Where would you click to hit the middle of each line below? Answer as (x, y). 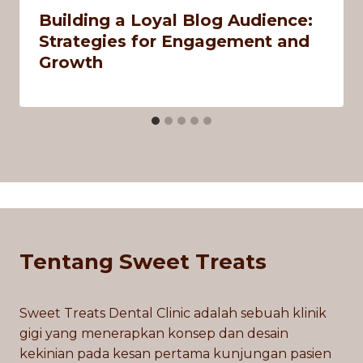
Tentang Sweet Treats (143, 262)
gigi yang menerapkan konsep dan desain (154, 334)
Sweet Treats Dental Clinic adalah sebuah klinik (173, 314)
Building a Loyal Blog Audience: (176, 20)
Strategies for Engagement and (174, 41)
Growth (71, 62)
